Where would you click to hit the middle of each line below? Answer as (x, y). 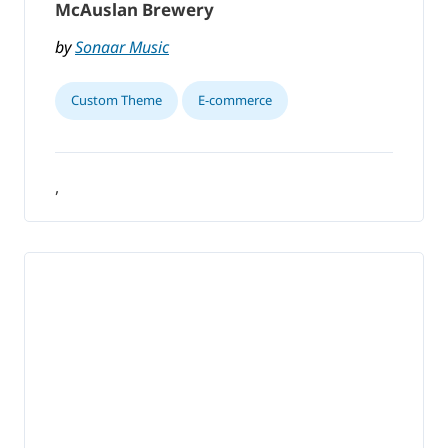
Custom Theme (116, 100)
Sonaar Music (122, 47)
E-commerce (235, 100)
